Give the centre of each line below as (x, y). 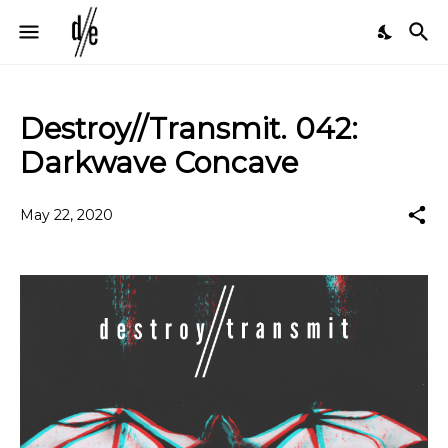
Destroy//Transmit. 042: (189, 128)
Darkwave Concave (159, 162)
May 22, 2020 (66, 214)
